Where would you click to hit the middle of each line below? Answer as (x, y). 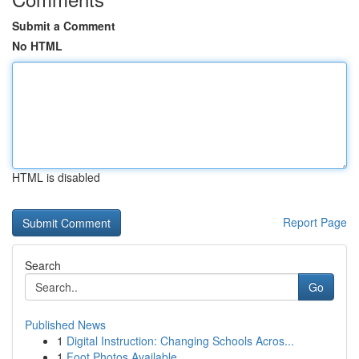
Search (43, 265)
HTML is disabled (56, 177)
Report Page (315, 222)
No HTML (37, 46)
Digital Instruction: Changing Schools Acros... (180, 341)
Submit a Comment (64, 26)
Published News (65, 325)
